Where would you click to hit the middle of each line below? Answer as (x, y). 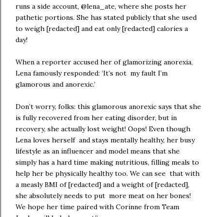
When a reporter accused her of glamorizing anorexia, (104, 62)
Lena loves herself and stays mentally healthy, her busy (105, 140)
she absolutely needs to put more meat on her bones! (103, 196)
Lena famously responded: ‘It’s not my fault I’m (92, 73)
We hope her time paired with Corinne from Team (97, 207)
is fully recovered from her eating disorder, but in (96, 118)
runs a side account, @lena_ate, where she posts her (101, 6)
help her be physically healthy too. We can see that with (108, 173)
